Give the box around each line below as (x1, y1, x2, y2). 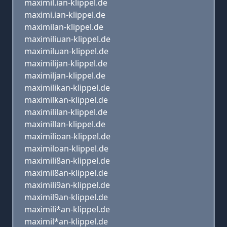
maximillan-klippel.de (24, 119, 105, 130)
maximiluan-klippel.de (24, 46, 108, 57)
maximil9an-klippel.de (24, 192, 108, 203)
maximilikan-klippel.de (24, 82, 110, 93)
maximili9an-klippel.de (24, 179, 110, 191)
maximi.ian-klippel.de (24, 9, 105, 20)
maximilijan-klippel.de (24, 58, 107, 69)
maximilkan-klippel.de (24, 94, 108, 105)
